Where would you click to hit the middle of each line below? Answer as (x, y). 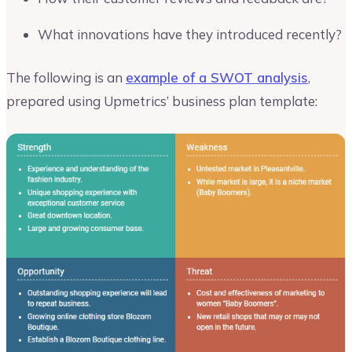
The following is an (66, 78)
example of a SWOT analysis (217, 78)
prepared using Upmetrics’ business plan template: (162, 101)
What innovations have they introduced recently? (190, 34)
